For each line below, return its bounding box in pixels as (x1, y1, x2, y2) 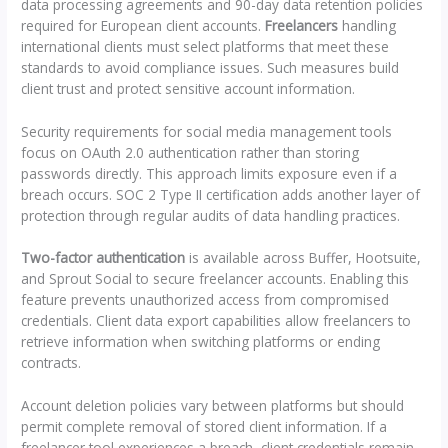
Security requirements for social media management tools (21, 121, 393, 141)
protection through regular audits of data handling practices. (21, 205, 401, 225)
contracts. (21, 353, 82, 373)
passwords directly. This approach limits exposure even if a (21, 163, 398, 183)
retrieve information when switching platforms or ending (21, 332, 381, 352)
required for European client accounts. (21, 15, 266, 35)
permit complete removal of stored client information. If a (21, 417, 388, 437)
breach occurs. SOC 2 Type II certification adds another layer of (21, 184, 421, 204)
